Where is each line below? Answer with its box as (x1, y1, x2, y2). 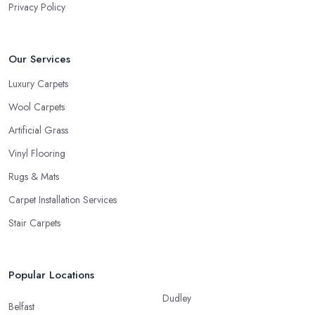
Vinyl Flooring (8, 146, 65, 161)
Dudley (162, 291, 191, 306)
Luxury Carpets (8, 77, 68, 91)
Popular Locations (8, 267, 94, 283)
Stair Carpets (8, 216, 60, 231)
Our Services (8, 51, 70, 67)
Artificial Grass (8, 123, 68, 138)
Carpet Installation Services (8, 193, 117, 207)
